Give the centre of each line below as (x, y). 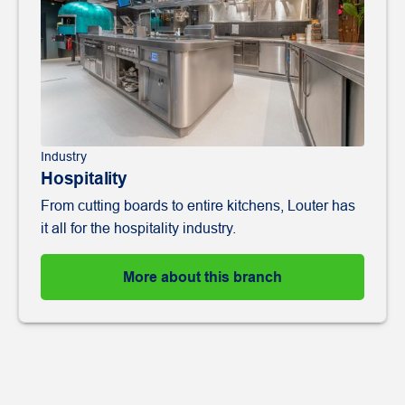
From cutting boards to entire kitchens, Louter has (198, 205)
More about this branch (202, 277)
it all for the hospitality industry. (138, 228)
